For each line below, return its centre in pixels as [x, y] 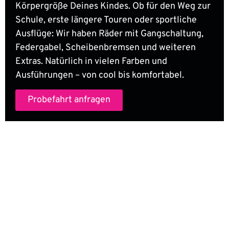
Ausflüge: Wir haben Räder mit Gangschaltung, [109, 34]
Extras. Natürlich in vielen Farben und [91, 61]
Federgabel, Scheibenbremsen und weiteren [106, 48]
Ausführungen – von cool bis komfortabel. [100, 75]
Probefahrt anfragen [69, 100]
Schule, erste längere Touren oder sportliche [106, 20]
